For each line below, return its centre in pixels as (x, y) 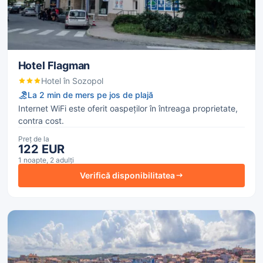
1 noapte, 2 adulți (46, 160)
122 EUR (41, 149)
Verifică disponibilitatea (127, 176)
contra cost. (41, 120)
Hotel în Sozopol (72, 80)
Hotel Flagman (54, 65)
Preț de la (33, 139)
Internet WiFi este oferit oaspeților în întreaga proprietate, (128, 108)
